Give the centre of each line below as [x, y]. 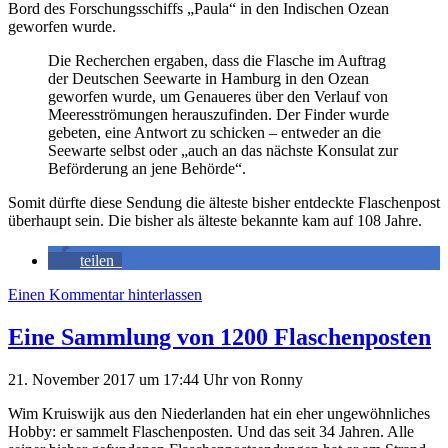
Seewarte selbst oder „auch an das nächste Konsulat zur [223, 151]
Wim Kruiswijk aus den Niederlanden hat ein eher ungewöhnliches [219, 413]
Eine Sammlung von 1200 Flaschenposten [219, 337]
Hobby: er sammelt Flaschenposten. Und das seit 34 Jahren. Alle [211, 431]
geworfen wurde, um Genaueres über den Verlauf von [218, 97]
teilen [97, 261]
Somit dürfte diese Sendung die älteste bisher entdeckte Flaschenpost [224, 203]
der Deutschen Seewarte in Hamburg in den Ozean [208, 79]
